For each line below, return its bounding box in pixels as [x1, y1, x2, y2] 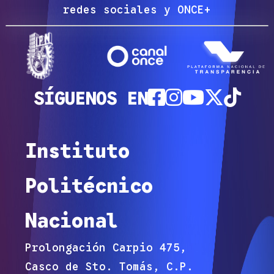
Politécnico [24, 173, 153, 198]
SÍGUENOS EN [33, 87, 148, 109]
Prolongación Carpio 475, [24, 240, 187, 254]
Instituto [24, 138, 130, 163]
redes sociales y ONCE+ [63, 2, 211, 17]
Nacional [24, 208, 118, 233]
